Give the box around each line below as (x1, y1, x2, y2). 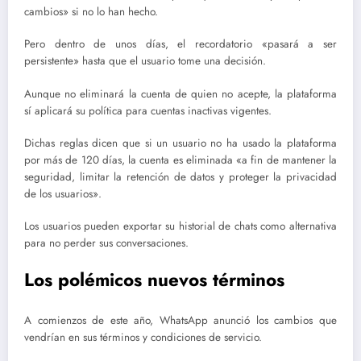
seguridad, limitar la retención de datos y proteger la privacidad (24, 168, 337, 185)
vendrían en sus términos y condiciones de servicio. (24, 329, 262, 345)
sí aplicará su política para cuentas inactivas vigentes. (24, 102, 272, 118)
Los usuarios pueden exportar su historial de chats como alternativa (24, 218, 337, 234)
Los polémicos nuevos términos (24, 267, 284, 293)
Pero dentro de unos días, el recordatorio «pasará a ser (24, 36, 337, 52)
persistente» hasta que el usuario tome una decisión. (24, 53, 266, 69)
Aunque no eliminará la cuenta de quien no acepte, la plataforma (24, 85, 337, 102)
